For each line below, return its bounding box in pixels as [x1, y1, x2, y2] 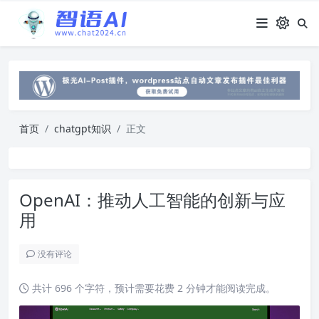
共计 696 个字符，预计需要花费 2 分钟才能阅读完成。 [29, 281, 276, 295]
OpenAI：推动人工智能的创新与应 [19, 187, 286, 211]
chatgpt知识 [54, 121, 111, 135]
